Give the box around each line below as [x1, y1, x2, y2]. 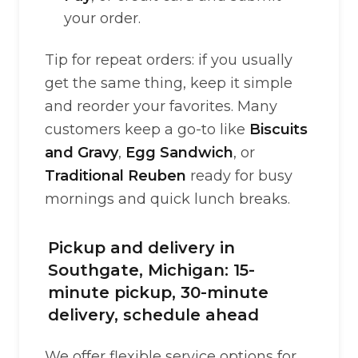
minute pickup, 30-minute [48, 283, 268, 302]
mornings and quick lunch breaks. [45, 190, 290, 208]
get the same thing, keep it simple [45, 74, 292, 92]
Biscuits [249, 121, 308, 138]
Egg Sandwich [125, 144, 233, 161]
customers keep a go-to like [45, 121, 249, 138]
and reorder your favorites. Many [45, 97, 277, 115]
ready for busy [186, 167, 292, 185]
